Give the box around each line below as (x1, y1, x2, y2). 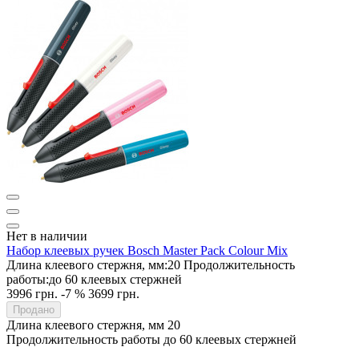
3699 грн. (88, 286, 139, 301)
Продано (13, 303, 54, 316)
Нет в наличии (6, 228, 87, 243)
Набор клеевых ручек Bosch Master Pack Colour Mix (6, 243, 288, 257)
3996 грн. (6, 286, 58, 301)
